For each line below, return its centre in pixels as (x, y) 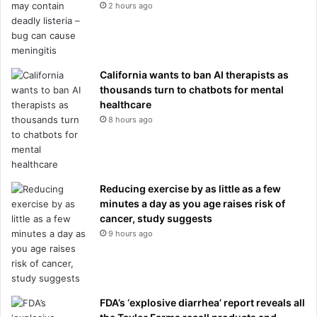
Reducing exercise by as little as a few (190, 188)
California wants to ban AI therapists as (194, 74)
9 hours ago (131, 233)
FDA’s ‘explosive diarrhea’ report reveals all (202, 302)
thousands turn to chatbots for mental (192, 89)
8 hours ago (131, 119)
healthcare (126, 104)
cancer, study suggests (156, 218)
